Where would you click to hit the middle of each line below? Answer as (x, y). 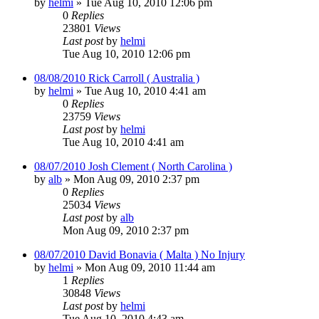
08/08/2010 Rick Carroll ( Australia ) (117, 78)
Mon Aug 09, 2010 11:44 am (150, 267)
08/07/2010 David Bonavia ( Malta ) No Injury (140, 254)
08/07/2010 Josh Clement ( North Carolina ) (133, 166)
